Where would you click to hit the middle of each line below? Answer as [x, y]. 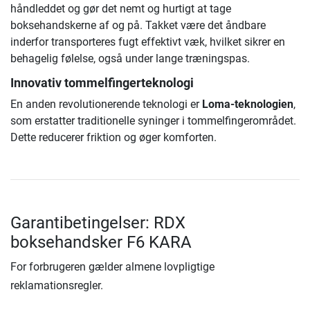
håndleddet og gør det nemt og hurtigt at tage [121, 8]
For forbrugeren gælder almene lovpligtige [112, 266]
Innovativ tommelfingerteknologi [102, 83]
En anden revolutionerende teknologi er [106, 104]
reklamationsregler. [57, 285]
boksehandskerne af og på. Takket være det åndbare [138, 25]
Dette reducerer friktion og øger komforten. [113, 137]
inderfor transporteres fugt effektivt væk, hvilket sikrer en [148, 42]
